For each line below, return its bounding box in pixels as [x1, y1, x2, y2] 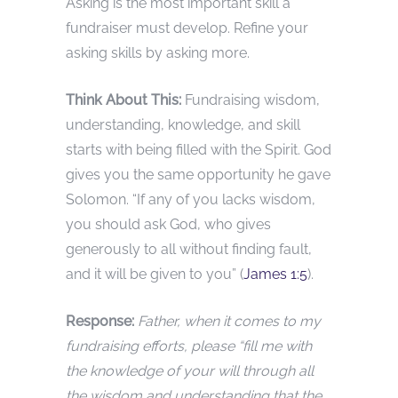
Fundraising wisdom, [185, 92, 320, 109]
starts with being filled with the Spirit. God [66, 141, 331, 159]
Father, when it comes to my [138, 313, 321, 330]
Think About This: [66, 92, 185, 109]
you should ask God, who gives [66, 216, 271, 234]
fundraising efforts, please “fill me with [66, 338, 312, 355]
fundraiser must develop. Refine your [66, 20, 308, 37]
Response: [66, 313, 138, 330]
